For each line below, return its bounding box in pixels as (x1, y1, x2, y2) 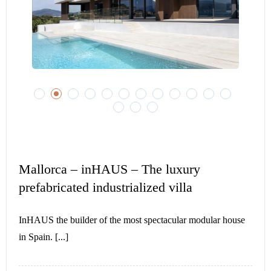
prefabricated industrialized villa (19, 179, 192, 195)
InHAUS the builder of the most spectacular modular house (19, 214, 245, 225)
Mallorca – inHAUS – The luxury (19, 161, 200, 177)
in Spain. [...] (19, 231, 68, 242)
